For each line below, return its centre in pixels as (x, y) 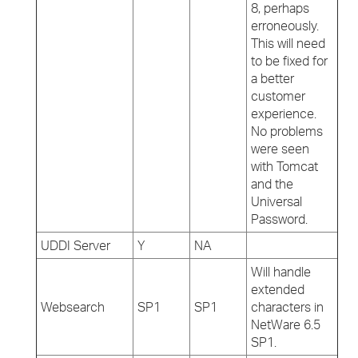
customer (278, 96)
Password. (279, 219)
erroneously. (285, 26)
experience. (284, 113)
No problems (287, 131)
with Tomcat (284, 166)
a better (272, 78)
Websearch (73, 307)
